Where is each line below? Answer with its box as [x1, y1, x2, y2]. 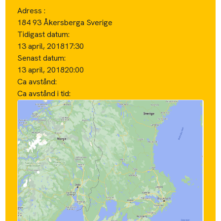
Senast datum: [17, 52, 66, 63]
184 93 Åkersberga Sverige [17, 17, 113, 28]
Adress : [17, 5, 46, 16]
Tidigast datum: [17, 29, 70, 39]
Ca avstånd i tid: [17, 88, 73, 99]
